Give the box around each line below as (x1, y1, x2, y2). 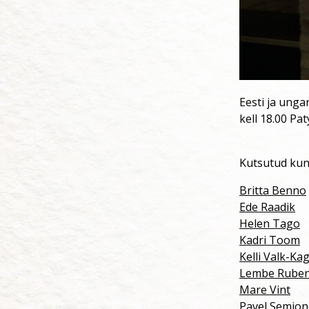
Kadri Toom (239, 232, 300, 248)
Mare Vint (239, 281, 290, 297)
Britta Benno (239, 182, 306, 198)
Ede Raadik (239, 199, 295, 215)
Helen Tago (239, 215, 300, 231)
